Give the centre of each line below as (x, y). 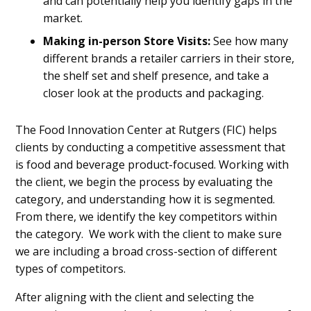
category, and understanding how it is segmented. (147, 199)
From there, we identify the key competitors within (146, 216)
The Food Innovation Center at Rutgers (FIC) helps (146, 129)
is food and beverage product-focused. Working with (152, 164)
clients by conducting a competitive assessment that (151, 147)
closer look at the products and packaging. (157, 93)
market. (63, 18)
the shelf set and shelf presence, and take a (156, 75)
